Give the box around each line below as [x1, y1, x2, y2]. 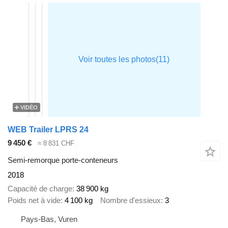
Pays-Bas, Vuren [21, 215, 77, 224]
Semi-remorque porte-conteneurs [8, 156, 118, 165]
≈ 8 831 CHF [38, 139, 74, 147]
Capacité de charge [8, 184, 72, 193]
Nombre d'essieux [100, 195, 161, 205]
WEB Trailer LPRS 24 [8, 125, 89, 134]
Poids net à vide [8, 195, 61, 205]
